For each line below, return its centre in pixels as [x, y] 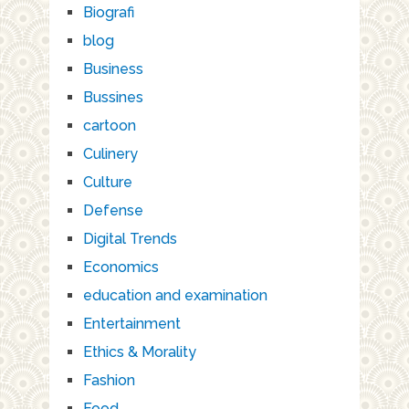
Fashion [109, 380]
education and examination [175, 295]
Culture [107, 182]
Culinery [110, 153]
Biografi [108, 12]
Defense [113, 210]
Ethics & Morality [139, 351]
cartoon [109, 125]
